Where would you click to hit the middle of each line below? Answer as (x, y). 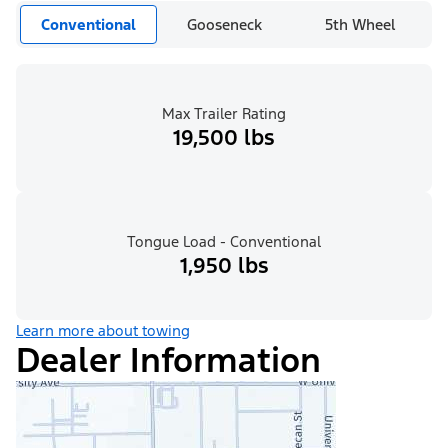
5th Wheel (360, 25)
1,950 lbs (224, 266)
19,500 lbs (224, 138)
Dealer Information (168, 361)
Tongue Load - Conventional (224, 242)
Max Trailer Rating (224, 114)
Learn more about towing (103, 331)
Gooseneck (225, 25)
